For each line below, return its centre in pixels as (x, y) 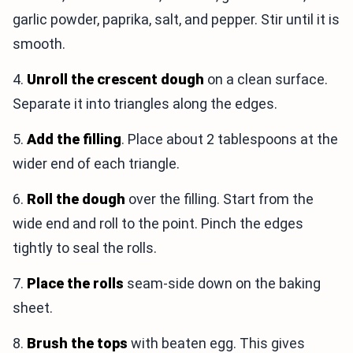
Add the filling (74, 139)
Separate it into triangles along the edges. (145, 104)
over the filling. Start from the (219, 199)
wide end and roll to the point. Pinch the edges (158, 224)
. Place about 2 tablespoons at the (230, 139)
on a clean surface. (266, 80)
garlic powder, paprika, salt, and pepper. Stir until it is (176, 20)
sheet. (33, 308)
